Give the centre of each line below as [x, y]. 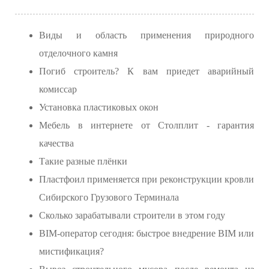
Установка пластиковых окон [99, 107]
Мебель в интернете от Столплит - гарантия [147, 125]
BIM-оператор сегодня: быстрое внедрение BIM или [147, 234]
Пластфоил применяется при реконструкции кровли [147, 180]
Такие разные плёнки [83, 162]
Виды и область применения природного [147, 35]
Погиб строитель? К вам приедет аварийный [147, 71]
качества [56, 144]
